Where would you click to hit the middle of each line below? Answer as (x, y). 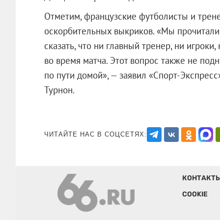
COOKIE (195, 194)
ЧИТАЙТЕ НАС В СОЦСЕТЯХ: (95, 134)
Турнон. (74, 90)
